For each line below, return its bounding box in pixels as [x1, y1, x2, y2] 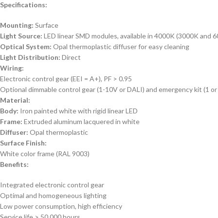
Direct [60, 53, 81, 61]
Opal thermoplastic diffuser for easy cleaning [52, 42, 189, 51]
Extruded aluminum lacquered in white [22, 117, 140, 126]
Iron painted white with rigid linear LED [18, 107, 138, 115]
